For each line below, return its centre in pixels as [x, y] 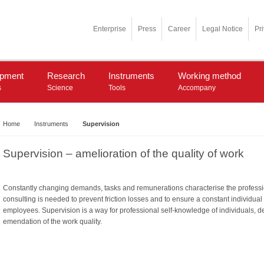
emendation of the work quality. [52, 222]
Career [179, 29]
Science [60, 88]
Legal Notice [222, 29]
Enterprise [110, 29]
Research [66, 75]
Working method [209, 75]
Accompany [197, 88]
